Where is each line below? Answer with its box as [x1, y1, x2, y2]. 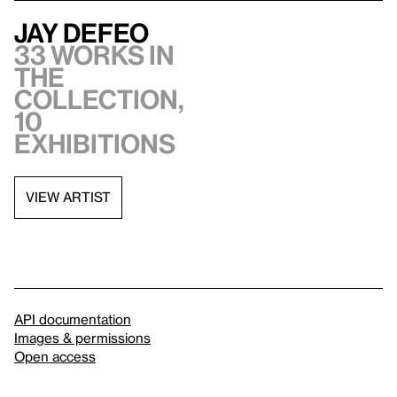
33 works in [14, 39, 175, 70]
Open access [14, 347, 96, 364]
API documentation [14, 310, 131, 327]
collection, [14, 83, 184, 114]
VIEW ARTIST [26, 189, 111, 206]
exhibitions [14, 128, 175, 159]
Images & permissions [14, 329, 151, 346]
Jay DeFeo [14, 17, 149, 48]
